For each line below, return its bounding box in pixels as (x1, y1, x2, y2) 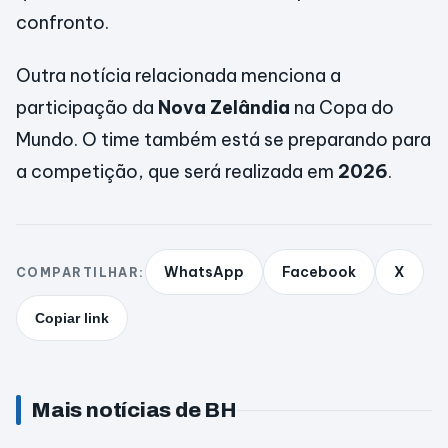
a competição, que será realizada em (16, 160, 338, 183)
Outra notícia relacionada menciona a (16, 64, 341, 87)
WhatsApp (163, 263, 244, 281)
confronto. (16, 11, 109, 34)
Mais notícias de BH (31, 399, 238, 421)
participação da (16, 96, 158, 119)
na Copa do (290, 96, 394, 119)
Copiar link (35, 310, 109, 326)
